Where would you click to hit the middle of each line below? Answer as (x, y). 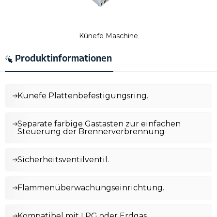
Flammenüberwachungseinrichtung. (92, 188)
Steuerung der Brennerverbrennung (92, 132)
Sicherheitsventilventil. (63, 160)
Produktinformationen (63, 59)
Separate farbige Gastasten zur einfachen (99, 124)
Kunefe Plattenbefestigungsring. (84, 96)
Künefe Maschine (108, 36)
